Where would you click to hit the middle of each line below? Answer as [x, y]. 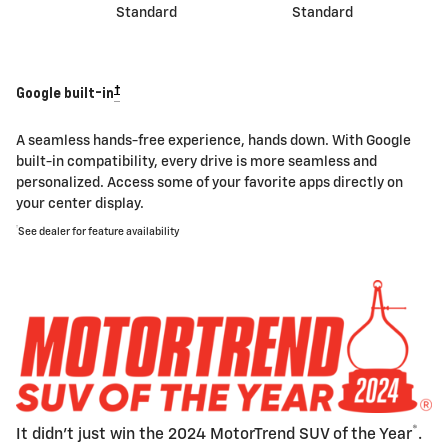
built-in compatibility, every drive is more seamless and [196, 161]
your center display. [80, 203]
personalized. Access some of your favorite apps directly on [209, 182]
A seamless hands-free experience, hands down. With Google [213, 140]
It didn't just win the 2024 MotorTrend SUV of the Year [214, 435]
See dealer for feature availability [99, 231]
